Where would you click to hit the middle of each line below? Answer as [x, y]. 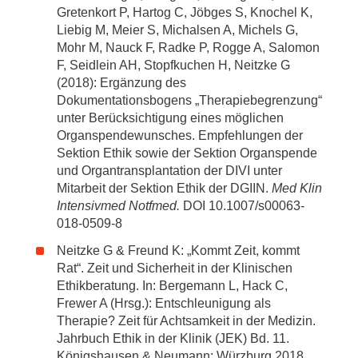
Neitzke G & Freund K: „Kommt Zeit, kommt [178, 251]
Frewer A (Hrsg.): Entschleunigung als [164, 303]
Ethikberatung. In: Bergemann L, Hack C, [172, 286]
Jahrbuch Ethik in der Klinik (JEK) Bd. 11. [173, 338]
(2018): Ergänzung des [121, 83]
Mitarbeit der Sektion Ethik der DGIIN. [164, 188]
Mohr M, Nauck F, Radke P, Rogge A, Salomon [188, 48]
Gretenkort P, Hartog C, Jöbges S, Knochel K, [185, 12]
